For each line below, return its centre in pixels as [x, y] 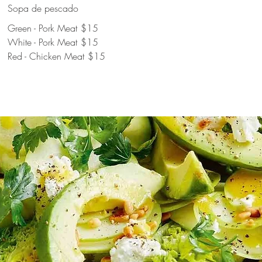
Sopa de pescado [43, 8]
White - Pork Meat [43, 42]
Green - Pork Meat [43, 28]
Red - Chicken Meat [46, 56]
